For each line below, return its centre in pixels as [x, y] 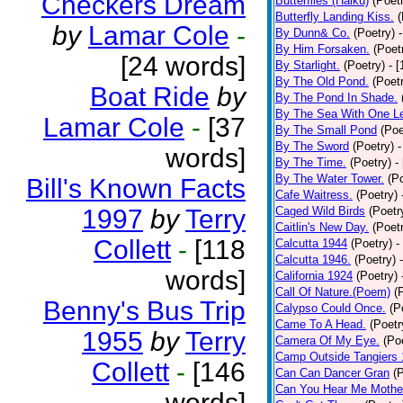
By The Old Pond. [322, 81]
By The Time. [311, 162]
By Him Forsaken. [322, 49]
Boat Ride [150, 97]
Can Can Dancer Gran [332, 373]
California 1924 [314, 276]
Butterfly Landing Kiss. [335, 17]
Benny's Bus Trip [144, 311]
